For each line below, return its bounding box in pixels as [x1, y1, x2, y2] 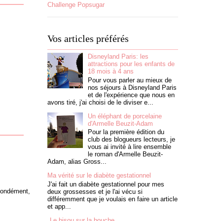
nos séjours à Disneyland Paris [88, 83, 177, 91]
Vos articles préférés [47, 33, 129, 44]
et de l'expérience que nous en [88, 91, 175, 99]
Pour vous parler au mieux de [88, 76, 172, 84]
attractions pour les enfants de [88, 60, 175, 68]
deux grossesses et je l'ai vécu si [47, 187, 143, 195]
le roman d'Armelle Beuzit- [88, 150, 163, 158]
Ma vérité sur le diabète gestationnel [47, 172, 151, 180]
